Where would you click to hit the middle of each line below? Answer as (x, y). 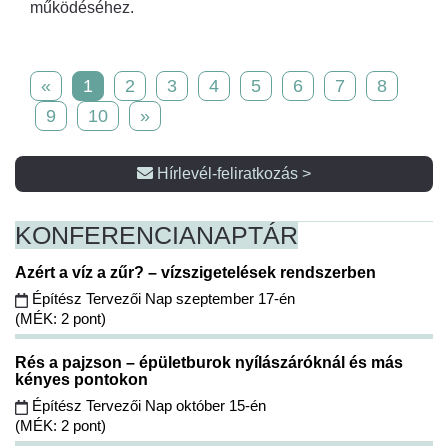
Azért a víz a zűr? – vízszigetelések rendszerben (197, 273)
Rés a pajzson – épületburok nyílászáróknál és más (209, 363)
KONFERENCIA (105, 235)
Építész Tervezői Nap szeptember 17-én (161, 299)
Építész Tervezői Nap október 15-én (147, 406)
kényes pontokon (83, 380)
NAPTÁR (247, 235)
